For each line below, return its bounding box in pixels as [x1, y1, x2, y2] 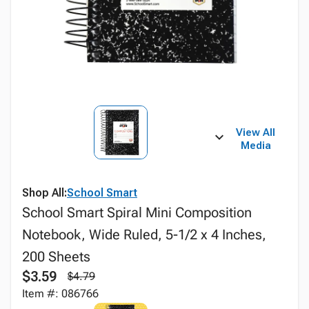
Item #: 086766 [22, 287, 99, 300]
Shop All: [22, 186, 67, 199]
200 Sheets [22, 248, 90, 265]
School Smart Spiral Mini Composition [22, 204, 252, 221]
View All [236, 126, 276, 139]
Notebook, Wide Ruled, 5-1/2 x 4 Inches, [22, 226, 266, 243]
